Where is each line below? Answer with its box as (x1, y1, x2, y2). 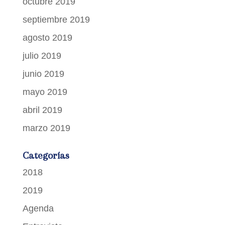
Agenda (22, 203, 54, 213)
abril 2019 (22, 104, 62, 115)
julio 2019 (22, 50, 61, 61)
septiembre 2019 (22, 14, 90, 25)
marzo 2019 (22, 123, 70, 133)
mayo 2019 (22, 86, 67, 97)
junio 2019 (22, 68, 64, 79)
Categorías (22, 149, 69, 161)
